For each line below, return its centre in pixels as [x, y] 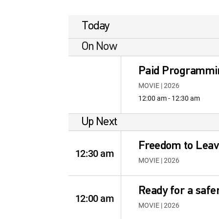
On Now [99, 47]
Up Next [99, 122]
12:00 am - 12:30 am [169, 98]
